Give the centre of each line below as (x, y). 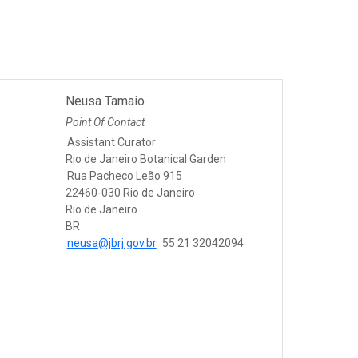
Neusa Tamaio (105, 101)
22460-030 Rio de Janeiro (130, 193)
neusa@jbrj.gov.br (111, 243)
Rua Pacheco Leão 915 (124, 176)
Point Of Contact (105, 123)
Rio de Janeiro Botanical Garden (145, 159)
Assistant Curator (111, 143)
